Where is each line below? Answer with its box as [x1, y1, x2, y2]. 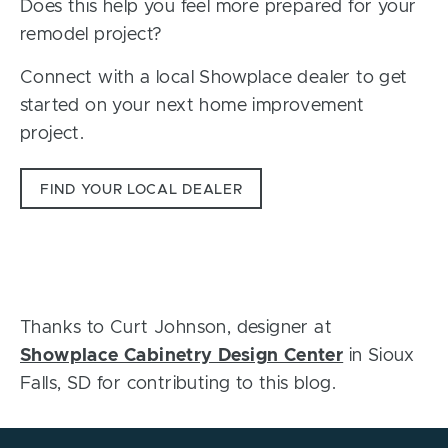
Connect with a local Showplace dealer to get [20, 69, 408, 88]
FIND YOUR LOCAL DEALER [40, 183, 243, 198]
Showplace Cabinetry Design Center [20, 347, 344, 366]
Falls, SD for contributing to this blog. [20, 375, 336, 394]
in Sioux [343, 347, 415, 366]
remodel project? [20, 26, 163, 45]
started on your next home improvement [20, 97, 365, 116]
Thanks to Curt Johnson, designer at [20, 319, 332, 338]
